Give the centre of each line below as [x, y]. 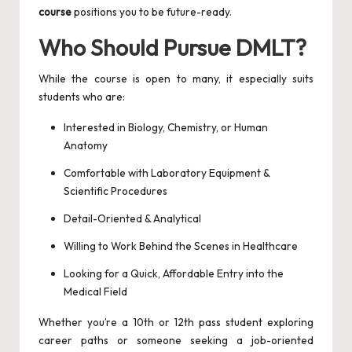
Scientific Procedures [115, 191]
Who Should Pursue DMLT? [175, 48]
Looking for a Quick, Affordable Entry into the [174, 274]
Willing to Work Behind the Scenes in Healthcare [181, 246]
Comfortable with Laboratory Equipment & [167, 173]
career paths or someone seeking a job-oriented [176, 341]
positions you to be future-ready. [152, 12]
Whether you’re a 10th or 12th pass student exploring [176, 323]
